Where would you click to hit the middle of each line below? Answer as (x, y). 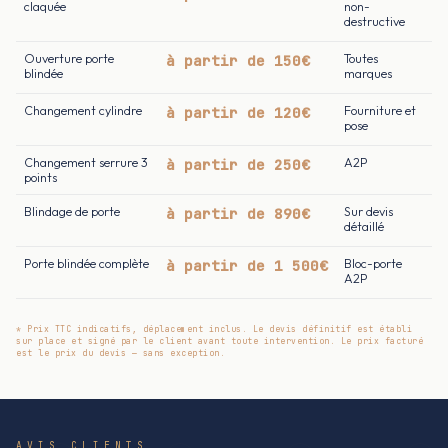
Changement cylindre (83, 110)
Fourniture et (380, 110)
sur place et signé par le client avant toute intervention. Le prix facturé (219, 340)
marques (368, 73)
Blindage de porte (72, 211)
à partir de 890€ (238, 213)
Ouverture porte (69, 58)
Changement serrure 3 (86, 162)
